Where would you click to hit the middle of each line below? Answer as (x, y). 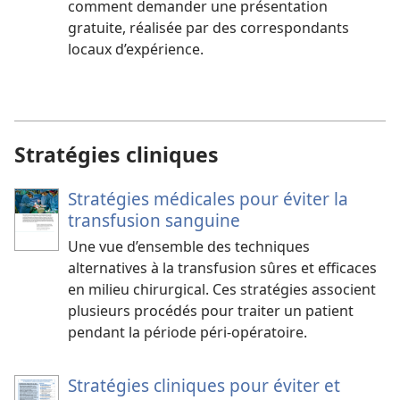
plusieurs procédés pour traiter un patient (211, 311)
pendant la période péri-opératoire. (187, 333)
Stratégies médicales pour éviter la (208, 199)
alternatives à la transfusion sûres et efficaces (222, 268)
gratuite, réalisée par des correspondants (208, 27)
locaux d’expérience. (136, 49)
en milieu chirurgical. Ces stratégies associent (222, 290)
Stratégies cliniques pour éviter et (204, 386)
